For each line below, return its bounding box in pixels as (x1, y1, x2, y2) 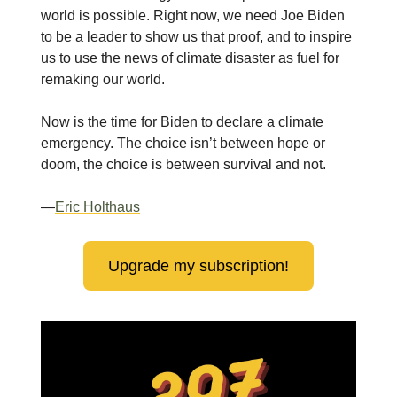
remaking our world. (41, 72, 165, 88)
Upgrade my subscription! (108, 257, 289, 276)
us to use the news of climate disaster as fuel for (41, 51, 339, 66)
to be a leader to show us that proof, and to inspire (41, 29, 352, 45)
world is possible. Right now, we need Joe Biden (41, 8, 345, 24)
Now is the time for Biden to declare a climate (41, 114, 323, 130)
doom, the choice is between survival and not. (41, 157, 326, 173)
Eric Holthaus (55, 199, 140, 215)
